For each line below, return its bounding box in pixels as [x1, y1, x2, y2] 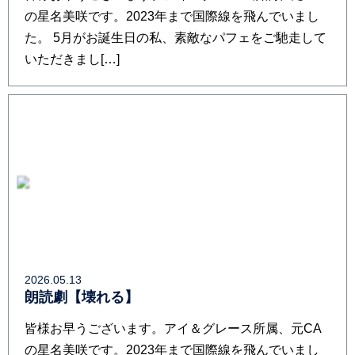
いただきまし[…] [25, 52, 120, 66]
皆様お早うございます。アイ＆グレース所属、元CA [25, 322, 322, 335]
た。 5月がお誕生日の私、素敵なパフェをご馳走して [25, 31, 326, 44]
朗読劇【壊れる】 [25, 289, 139, 305]
